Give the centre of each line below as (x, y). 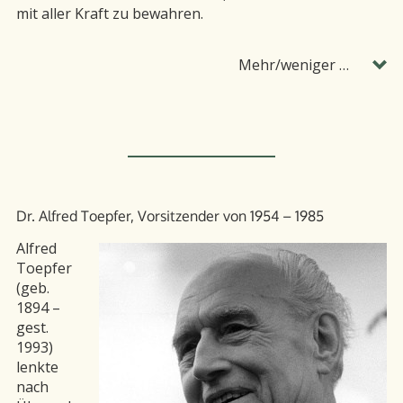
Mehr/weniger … (293, 65)
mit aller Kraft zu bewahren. (110, 14)
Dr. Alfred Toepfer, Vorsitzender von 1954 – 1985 (170, 216)
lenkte (37, 367)
